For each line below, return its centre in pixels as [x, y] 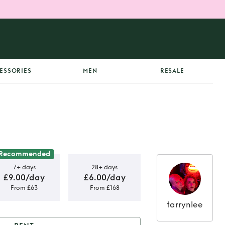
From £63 [24, 188]
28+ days [104, 167]
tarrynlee [185, 205]
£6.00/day [104, 177]
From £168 [104, 188]
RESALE [172, 71]
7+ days [24, 167]
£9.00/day [24, 177]
